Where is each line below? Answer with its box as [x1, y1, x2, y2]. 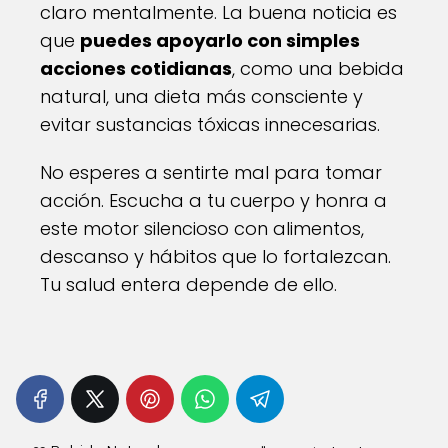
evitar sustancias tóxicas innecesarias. [40, 112, 380, 137]
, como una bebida [232, 56, 404, 81]
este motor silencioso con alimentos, [40, 216, 364, 241]
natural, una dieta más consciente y [40, 84, 363, 109]
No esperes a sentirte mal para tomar [40, 160, 382, 185]
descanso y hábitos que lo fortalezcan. [40, 244, 391, 269]
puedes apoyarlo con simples [80, 28, 360, 53]
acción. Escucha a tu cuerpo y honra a [40, 188, 387, 213]
